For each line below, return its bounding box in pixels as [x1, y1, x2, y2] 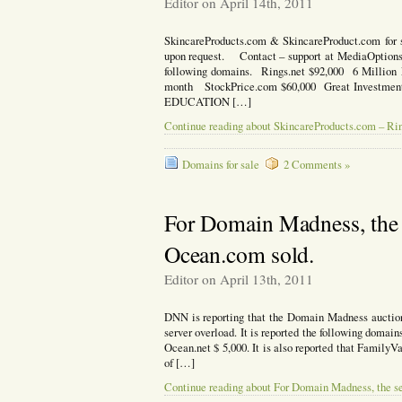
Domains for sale [181, 157, 259, 173]
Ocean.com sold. [163, 238, 315, 269]
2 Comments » [283, 157, 350, 173]
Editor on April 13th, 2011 [163, 269, 313, 288]
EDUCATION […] [163, 93, 251, 109]
